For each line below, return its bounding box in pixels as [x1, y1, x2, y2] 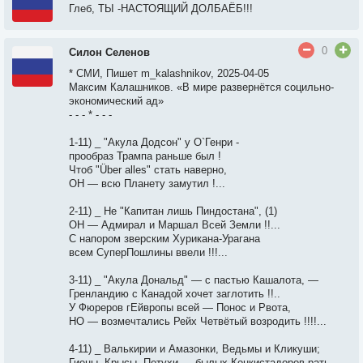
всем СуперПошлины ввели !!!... [69, 246, 228, 258]
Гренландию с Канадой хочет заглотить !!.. [69, 288, 280, 300]
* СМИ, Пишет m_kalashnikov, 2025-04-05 [69, 67, 269, 79]
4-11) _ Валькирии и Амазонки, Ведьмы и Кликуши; [69, 343, 320, 355]
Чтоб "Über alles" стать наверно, [69, 164, 227, 176]
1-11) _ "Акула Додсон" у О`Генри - [69, 136, 239, 148]
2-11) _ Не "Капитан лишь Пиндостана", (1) [69, 205, 277, 217]
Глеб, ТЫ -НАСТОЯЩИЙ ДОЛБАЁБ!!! [69, 2, 253, 15]
